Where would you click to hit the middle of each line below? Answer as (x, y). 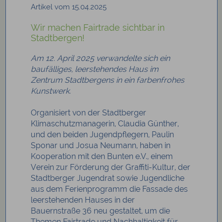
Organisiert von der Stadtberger (89, 113)
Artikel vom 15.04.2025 (69, 7)
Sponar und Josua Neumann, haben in (101, 146)
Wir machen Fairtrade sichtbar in (98, 28)
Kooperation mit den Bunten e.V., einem (102, 157)
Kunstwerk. (51, 91)
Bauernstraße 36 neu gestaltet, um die (101, 211)
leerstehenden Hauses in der (83, 200)
